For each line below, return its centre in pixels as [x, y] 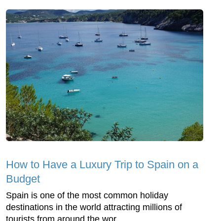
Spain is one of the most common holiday [87, 195]
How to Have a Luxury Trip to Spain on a [102, 164]
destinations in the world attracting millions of [94, 207]
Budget [23, 179]
